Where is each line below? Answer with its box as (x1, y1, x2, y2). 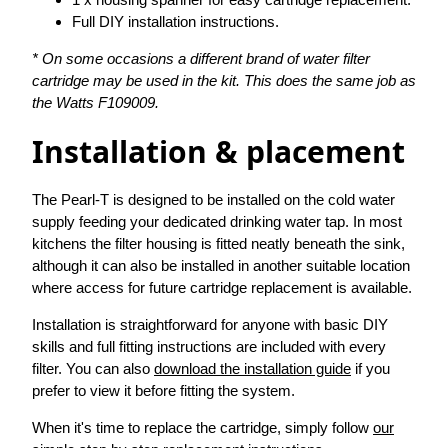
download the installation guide (154, 360, 351, 378)
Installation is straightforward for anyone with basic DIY (32, 316, 388, 334)
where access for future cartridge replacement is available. (32, 279, 412, 297)
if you (351, 360, 390, 378)
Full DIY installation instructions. (72, 13, 279, 31)
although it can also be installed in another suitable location (32, 257, 410, 275)
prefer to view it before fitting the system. (32, 382, 295, 400)
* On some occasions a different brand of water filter (32, 50, 370, 68)
